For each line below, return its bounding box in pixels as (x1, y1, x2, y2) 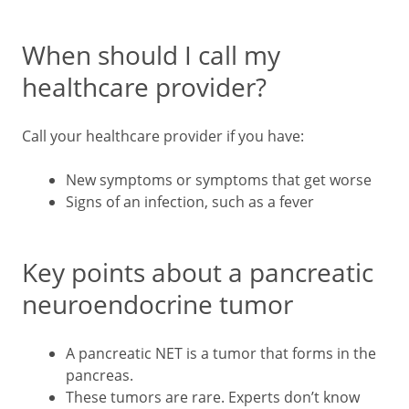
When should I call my (22, 37, 280, 72)
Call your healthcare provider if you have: (22, 126, 308, 146)
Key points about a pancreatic (22, 255, 373, 289)
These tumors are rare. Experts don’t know (66, 387, 360, 407)
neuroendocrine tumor (22, 287, 293, 321)
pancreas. (66, 365, 133, 385)
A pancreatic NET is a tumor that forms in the (66, 343, 376, 363)
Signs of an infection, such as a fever (66, 192, 314, 212)
